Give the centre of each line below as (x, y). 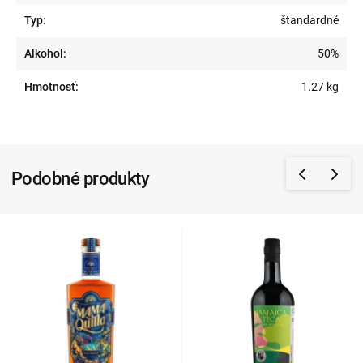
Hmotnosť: (51, 87)
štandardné (309, 21)
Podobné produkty (81, 179)
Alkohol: (45, 54)
